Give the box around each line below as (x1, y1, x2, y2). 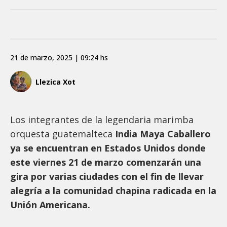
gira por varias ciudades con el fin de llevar (10, 170, 204, 183)
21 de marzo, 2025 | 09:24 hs (10, 53, 108, 63)
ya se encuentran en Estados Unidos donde (10, 142, 206, 155)
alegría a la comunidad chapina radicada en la (10, 184, 216, 197)
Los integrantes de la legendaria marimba (10, 113, 194, 126)
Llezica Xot (35, 77, 75, 87)
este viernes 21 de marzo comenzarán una (10, 156, 201, 169)
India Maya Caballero (112, 128, 211, 140)
